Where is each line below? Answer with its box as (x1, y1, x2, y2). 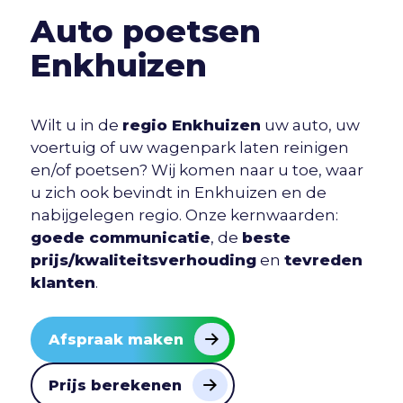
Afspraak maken (48, 331, 184, 349)
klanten (30, 273, 95, 292)
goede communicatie (30, 228, 210, 247)
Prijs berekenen (48, 377, 182, 395)
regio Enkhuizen (121, 116, 261, 135)
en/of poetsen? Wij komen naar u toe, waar (30, 161, 363, 180)
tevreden (283, 251, 363, 270)
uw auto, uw (260, 116, 360, 135)
